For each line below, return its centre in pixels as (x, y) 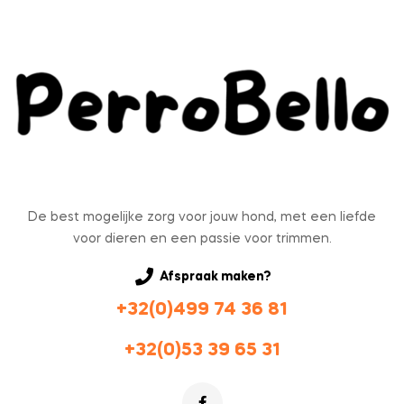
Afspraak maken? (216, 277)
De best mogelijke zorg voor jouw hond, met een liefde (202, 218)
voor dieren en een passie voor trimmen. (202, 239)
